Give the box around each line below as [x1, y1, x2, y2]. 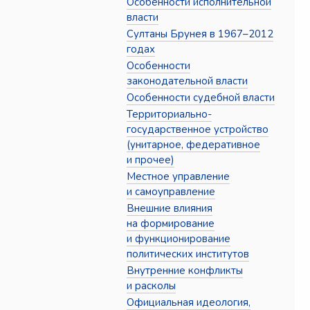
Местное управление [127, 170, 230, 184]
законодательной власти [127, 74, 248, 89]
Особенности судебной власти [127, 91, 275, 105]
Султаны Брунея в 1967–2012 [127, 27, 274, 42]
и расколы [127, 279, 176, 293]
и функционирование [127, 232, 231, 246]
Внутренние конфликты [127, 264, 244, 278]
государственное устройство [127, 122, 269, 137]
